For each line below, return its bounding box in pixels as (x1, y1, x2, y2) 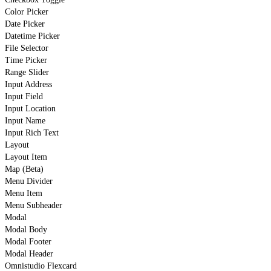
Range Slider (5, 67, 49, 77)
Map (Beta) (5, 164, 44, 174)
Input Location (5, 103, 56, 113)
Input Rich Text (5, 128, 59, 137)
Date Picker (5, 19, 45, 28)
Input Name (5, 116, 45, 125)
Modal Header (5, 249, 53, 258)
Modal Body (5, 224, 47, 234)
